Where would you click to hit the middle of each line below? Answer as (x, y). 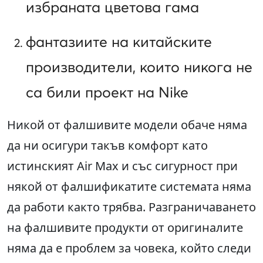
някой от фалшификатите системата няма (129, 187)
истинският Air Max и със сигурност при (122, 166)
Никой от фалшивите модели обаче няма (127, 125)
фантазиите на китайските (119, 42)
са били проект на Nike (107, 92)
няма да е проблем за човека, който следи (129, 248)
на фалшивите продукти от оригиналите (125, 228)
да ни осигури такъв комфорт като (107, 146)
